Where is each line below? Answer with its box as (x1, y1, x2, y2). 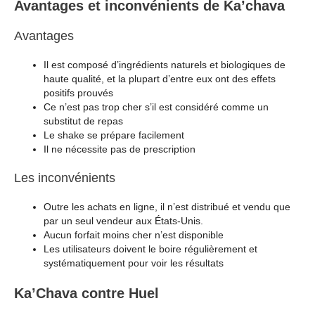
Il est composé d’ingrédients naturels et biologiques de (44, 58, 285, 70)
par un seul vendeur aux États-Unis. (44, 214, 203, 226)
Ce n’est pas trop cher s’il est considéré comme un (44, 101, 269, 112)
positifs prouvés (44, 86, 113, 98)
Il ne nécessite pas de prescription (44, 143, 195, 155)
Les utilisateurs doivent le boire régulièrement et (44, 243, 257, 255)
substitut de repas (44, 115, 123, 127)
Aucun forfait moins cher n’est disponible (44, 229, 224, 240)
